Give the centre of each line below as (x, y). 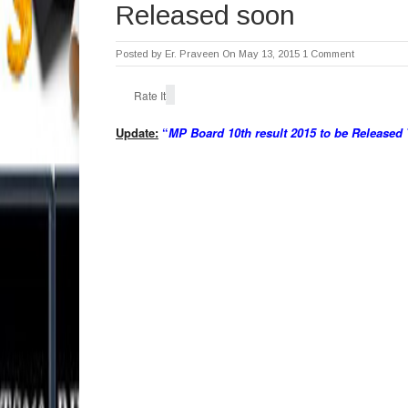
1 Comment (328, 54)
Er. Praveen (192, 54)
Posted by (140, 54)
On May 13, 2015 (261, 54)
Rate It (150, 95)
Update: (137, 133)
